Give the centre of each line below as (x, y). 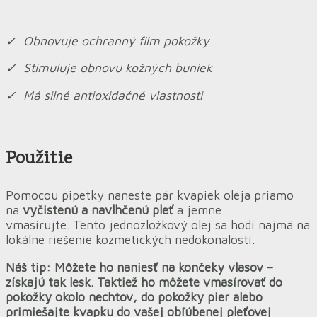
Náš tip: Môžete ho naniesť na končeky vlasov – (139, 267)
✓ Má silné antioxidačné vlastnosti (104, 96)
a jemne (197, 210)
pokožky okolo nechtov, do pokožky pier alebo (134, 297)
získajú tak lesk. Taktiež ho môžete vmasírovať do (144, 282)
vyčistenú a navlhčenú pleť (98, 210)
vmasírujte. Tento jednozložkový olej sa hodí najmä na (158, 225)
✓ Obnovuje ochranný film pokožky (108, 40)
